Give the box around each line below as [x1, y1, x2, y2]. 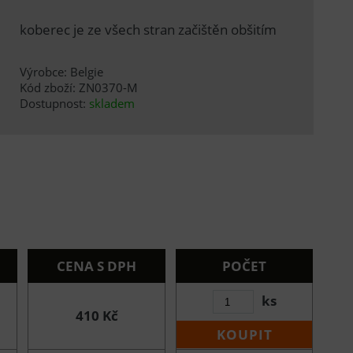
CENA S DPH [57, 256, 137, 275]
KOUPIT [216, 325, 273, 344]
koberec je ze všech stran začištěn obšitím [19, 20, 277, 39]
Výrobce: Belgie [19, 63, 103, 80]
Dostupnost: [19, 95, 89, 111]
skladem [88, 95, 135, 111]
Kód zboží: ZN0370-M [19, 79, 138, 95]
